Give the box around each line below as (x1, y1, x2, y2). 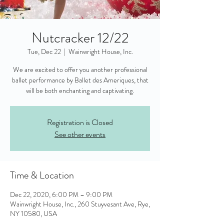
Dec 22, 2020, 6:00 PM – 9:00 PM (10, 189, 112, 199)
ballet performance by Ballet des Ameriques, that (11, 75, 148, 85)
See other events (54, 128, 105, 140)
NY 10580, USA (10, 208, 57, 218)
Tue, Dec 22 (27, 46, 61, 56)
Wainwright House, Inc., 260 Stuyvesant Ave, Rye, (10, 199, 150, 209)
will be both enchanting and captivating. (26, 85, 134, 95)
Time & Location (10, 168, 74, 182)
